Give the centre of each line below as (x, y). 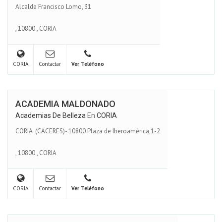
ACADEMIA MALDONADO (65, 104)
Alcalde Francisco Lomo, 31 (53, 6)
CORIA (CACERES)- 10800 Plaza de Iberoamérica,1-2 (88, 131)
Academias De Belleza (51, 115)
